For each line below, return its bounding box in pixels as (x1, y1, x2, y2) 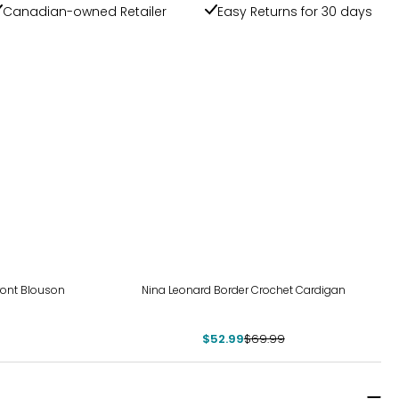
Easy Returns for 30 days (217, 3, 373, 20)
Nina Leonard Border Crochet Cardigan (141, 282, 346, 297)
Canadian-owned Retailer (3, 3, 167, 20)
